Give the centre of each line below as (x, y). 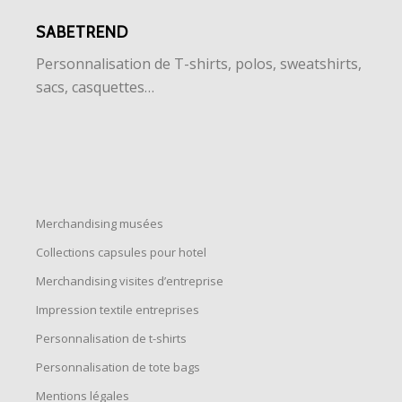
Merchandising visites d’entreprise (130, 280)
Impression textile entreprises (118, 309)
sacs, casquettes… (95, 87)
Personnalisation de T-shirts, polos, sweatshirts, (199, 64)
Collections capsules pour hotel (121, 252)
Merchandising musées (100, 223)
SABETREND (82, 31)
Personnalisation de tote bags (118, 367)
